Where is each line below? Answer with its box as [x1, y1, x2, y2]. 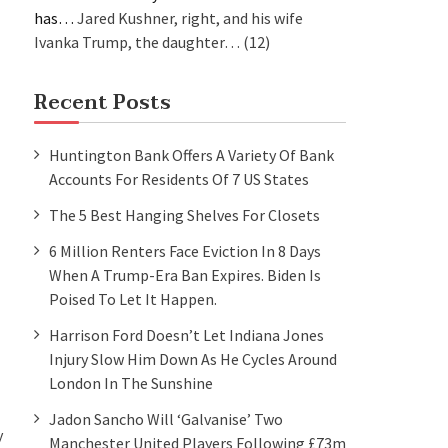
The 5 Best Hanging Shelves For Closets [49, 204, 320, 225]
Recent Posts [34, 85, 171, 120]
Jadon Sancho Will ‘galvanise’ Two [49, 408, 283, 429]
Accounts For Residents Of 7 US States [49, 168, 309, 189]
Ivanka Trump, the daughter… [34, 31, 240, 52]
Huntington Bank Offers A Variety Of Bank [49, 144, 334, 165]
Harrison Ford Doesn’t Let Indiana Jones [49, 324, 324, 345]
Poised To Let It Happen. [49, 288, 217, 309]
